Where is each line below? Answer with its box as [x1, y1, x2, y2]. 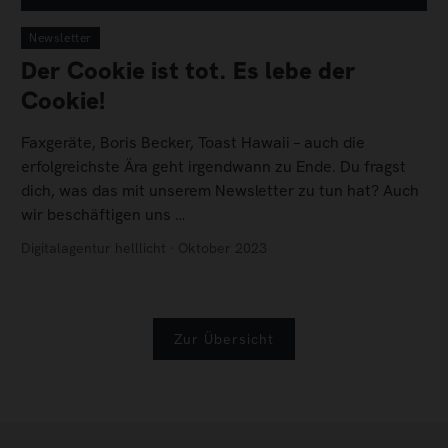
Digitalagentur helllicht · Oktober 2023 [21, 238, 267, 257]
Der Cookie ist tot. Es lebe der [21, 54, 356, 86]
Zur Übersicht [174, 329, 274, 348]
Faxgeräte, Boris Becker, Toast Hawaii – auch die [21, 132, 365, 154]
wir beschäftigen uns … [21, 204, 186, 226]
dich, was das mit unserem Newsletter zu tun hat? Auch [21, 180, 419, 202]
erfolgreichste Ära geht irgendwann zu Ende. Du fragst [21, 156, 406, 178]
